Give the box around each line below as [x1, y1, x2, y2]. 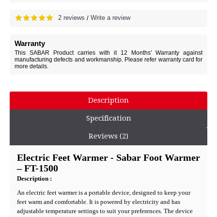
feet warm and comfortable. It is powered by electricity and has [17, 198, 180, 205]
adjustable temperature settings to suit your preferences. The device [17, 207, 193, 215]
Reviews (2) [89, 131, 128, 140]
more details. [15, 62, 48, 70]
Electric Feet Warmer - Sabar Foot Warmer [17, 152, 200, 163]
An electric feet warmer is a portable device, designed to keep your [17, 188, 190, 196]
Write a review [91, 14, 130, 21]
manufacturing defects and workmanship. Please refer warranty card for [15, 56, 202, 63]
